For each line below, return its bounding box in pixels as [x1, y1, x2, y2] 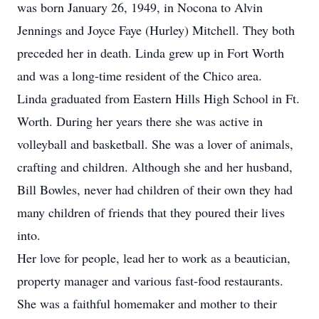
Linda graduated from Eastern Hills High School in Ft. [17, 90, 300, 107]
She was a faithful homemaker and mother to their [17, 295, 277, 312]
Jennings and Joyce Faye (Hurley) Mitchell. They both [17, 21, 295, 38]
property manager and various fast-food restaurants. [17, 272, 283, 289]
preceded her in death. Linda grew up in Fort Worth [17, 44, 284, 61]
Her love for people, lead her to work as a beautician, [17, 249, 291, 266]
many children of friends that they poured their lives [17, 204, 285, 221]
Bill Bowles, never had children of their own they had [17, 181, 293, 198]
